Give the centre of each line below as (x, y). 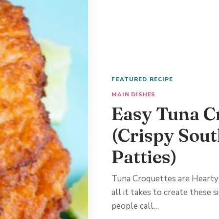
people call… (135, 206)
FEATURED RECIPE (142, 79)
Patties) (144, 156)
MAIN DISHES (134, 94)
